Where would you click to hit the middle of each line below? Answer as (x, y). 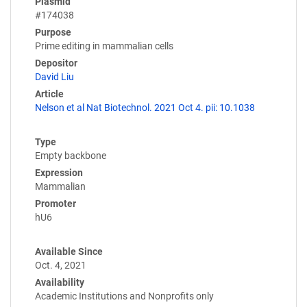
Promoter (56, 204)
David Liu (54, 77)
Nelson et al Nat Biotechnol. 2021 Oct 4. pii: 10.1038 (145, 108)
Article (49, 94)
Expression (59, 173)
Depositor (56, 63)
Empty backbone (71, 156)
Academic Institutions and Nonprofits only (124, 296)
